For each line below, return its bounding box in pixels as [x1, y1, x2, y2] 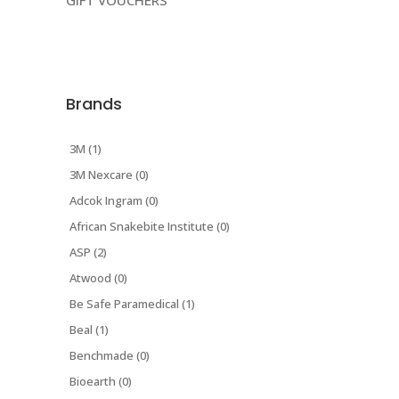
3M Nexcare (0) [69, 167, 149, 183]
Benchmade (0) [69, 347, 150, 364]
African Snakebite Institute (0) [69, 218, 230, 235]
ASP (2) [69, 244, 107, 261]
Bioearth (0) [69, 373, 132, 390]
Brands [66, 93, 122, 116]
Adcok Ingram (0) [69, 192, 159, 209]
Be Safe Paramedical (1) [69, 296, 195, 313]
